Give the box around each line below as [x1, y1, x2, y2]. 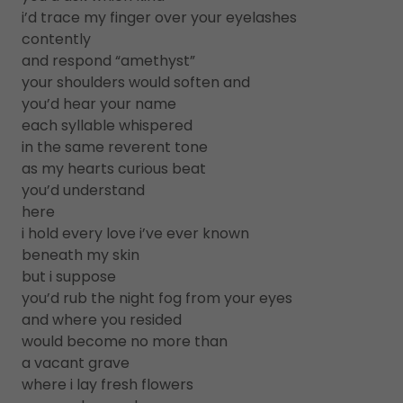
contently [22, 29, 91, 49]
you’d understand [22, 180, 145, 201]
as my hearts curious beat [22, 158, 206, 179]
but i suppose [22, 266, 116, 287]
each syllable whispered [22, 115, 193, 136]
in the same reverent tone [22, 137, 208, 157]
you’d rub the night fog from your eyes [22, 288, 292, 309]
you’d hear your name [22, 94, 176, 114]
